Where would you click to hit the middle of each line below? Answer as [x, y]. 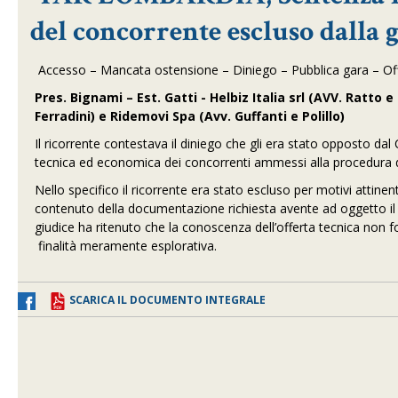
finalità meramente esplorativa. [126, 246]
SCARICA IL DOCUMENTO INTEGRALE [167, 300]
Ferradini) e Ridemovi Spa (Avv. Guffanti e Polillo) [190, 116]
